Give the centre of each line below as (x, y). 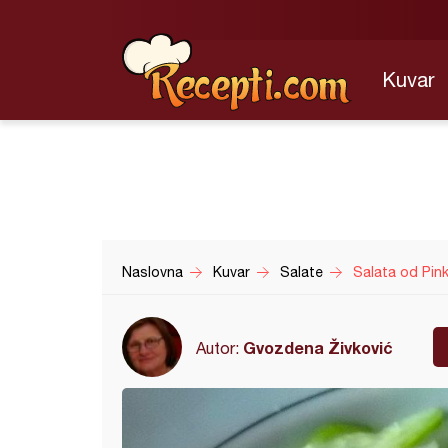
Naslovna (152, 272)
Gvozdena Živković (318, 347)
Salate (301, 272)
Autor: (219, 347)
